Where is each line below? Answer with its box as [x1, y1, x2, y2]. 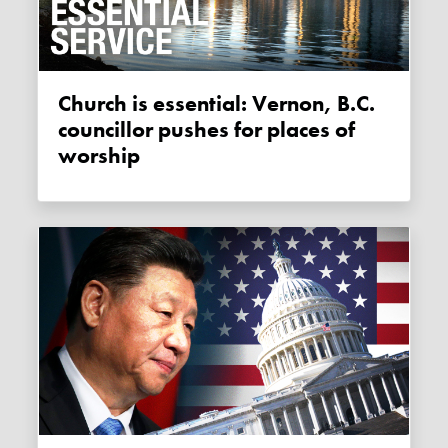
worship [58, 141, 141, 170]
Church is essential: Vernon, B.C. [58, 89, 72, 118]
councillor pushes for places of [58, 115, 356, 144]
